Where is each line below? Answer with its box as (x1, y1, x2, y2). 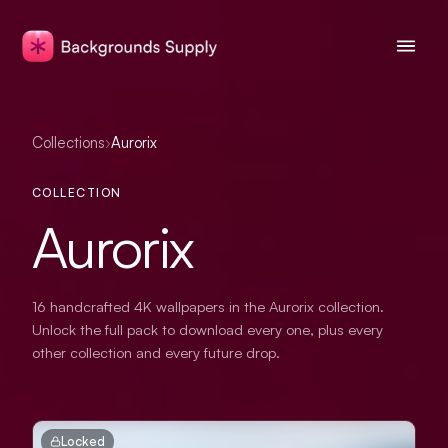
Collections (32, 133, 105, 152)
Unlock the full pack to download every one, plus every (32, 320, 383, 339)
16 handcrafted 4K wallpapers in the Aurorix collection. (32, 297, 384, 316)
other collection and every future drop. (32, 343, 280, 362)
